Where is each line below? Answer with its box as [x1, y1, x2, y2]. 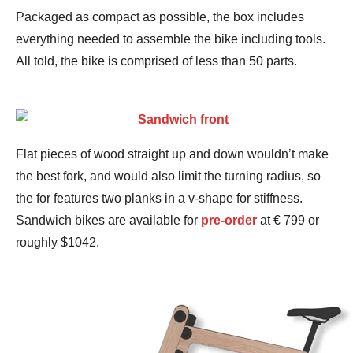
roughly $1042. [16, 236, 99, 249]
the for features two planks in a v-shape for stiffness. [16, 191, 303, 205]
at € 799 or [257, 214, 319, 227]
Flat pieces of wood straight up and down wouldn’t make [16, 147, 329, 161]
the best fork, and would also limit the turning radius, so [16, 169, 321, 183]
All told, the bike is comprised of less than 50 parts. [16, 54, 297, 68]
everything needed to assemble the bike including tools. [16, 32, 325, 46]
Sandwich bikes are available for [16, 214, 201, 227]
